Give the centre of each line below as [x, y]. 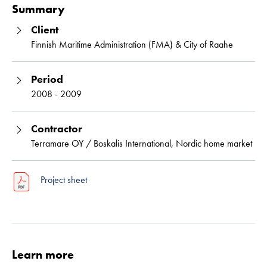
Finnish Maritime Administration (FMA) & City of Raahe [132, 44]
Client [45, 29]
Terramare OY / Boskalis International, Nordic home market [142, 143]
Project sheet [64, 179]
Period [47, 79]
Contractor [57, 128]
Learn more [43, 254]
